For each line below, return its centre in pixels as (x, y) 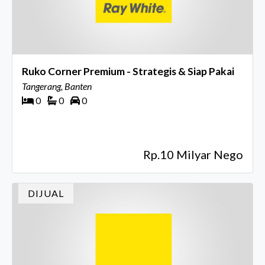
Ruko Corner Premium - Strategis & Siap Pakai (128, 72)
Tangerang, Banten (57, 86)
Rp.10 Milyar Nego (193, 155)
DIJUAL (46, 193)
